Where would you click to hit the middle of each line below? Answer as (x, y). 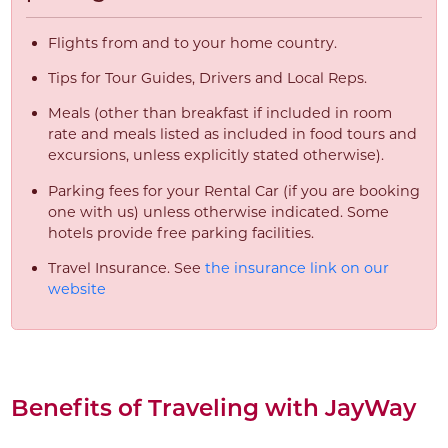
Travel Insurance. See (126, 268)
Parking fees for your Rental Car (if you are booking (233, 190)
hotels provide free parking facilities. (180, 232)
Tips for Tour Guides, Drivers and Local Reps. (207, 78)
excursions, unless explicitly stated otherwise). (215, 155)
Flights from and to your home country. (192, 42)
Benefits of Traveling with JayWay (213, 407)
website (76, 289)
